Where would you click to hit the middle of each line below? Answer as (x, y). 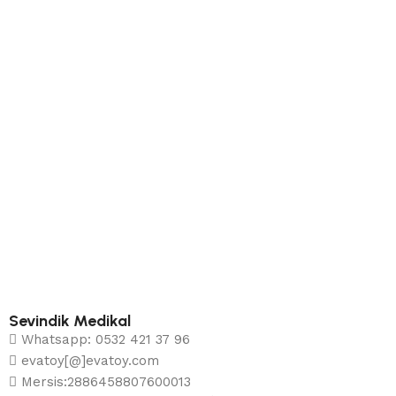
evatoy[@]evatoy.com (90, 361)
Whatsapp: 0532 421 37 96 (106, 340)
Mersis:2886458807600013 (106, 382)
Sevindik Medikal (70, 321)
